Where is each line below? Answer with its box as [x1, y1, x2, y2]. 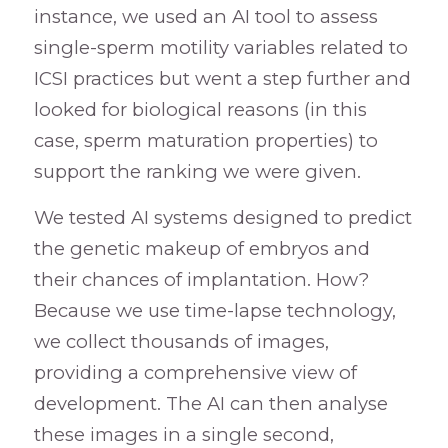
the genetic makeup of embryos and [33, 237, 370, 261]
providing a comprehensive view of [33, 361, 357, 385]
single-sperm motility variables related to [33, 35, 408, 59]
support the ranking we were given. [33, 159, 361, 183]
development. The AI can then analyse [33, 392, 388, 416]
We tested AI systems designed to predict [33, 206, 412, 230]
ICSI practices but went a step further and [33, 66, 411, 90]
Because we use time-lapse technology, [33, 299, 396, 323]
